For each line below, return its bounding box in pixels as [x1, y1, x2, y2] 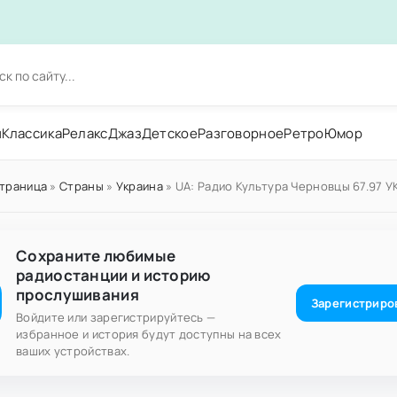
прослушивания [16, 284, 139, 305]
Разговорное [197, 123, 284, 143]
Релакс [61, 123, 108, 143]
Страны [59, 178, 104, 194]
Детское [141, 123, 198, 143]
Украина [115, 178, 163, 194]
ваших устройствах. [16, 343, 130, 359]
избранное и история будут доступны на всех [16, 326, 282, 342]
